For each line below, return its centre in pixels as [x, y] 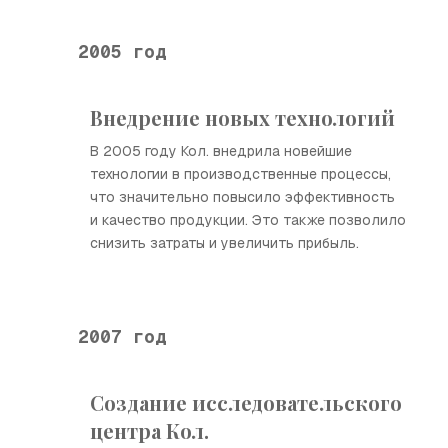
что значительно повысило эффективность [242, 197]
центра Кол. [149, 430]
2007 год [122, 336]
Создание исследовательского [246, 402]
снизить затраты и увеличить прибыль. [224, 243]
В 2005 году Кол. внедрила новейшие [221, 151]
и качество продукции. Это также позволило [248, 220]
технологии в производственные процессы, [240, 174]
